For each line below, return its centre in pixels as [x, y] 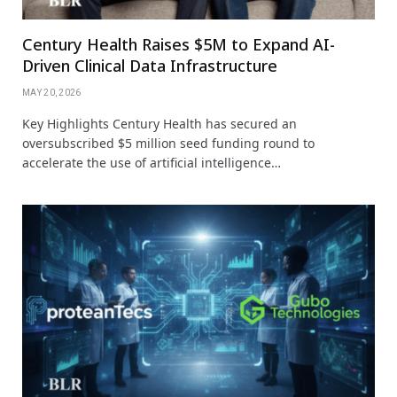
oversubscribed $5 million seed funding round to [168, 143]
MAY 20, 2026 [52, 92]
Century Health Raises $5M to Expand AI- [179, 44]
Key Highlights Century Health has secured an [160, 123]
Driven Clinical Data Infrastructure [150, 65]
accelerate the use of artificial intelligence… [152, 162]
